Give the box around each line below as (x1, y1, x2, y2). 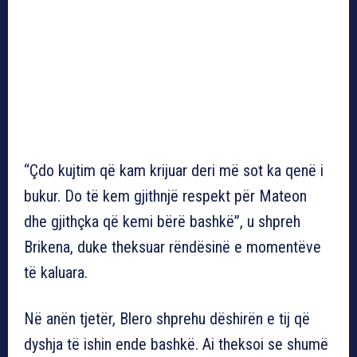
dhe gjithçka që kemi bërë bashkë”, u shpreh (24, 211, 300, 231)
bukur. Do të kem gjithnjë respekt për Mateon (24, 186, 307, 206)
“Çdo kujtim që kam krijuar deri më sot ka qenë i (24, 160, 324, 180)
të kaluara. (24, 262, 88, 282)
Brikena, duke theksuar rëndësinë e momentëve (24, 237, 321, 257)
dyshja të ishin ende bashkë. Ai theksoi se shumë (24, 334, 328, 354)
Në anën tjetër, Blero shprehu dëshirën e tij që (24, 308, 310, 328)
